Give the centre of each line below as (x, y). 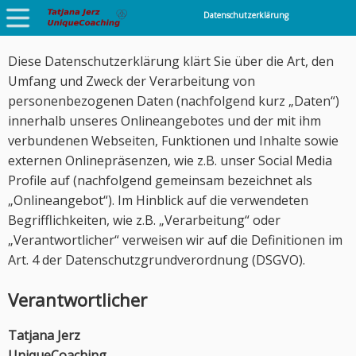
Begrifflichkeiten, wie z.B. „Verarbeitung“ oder (144, 220)
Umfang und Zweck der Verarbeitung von (132, 81)
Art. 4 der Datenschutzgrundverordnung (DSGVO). (157, 260)
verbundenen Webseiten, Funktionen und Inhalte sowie (173, 141)
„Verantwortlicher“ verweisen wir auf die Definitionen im (175, 240)
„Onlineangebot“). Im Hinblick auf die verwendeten (158, 200)
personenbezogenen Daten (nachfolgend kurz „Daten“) (174, 101)
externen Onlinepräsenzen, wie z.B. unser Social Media (170, 161)
